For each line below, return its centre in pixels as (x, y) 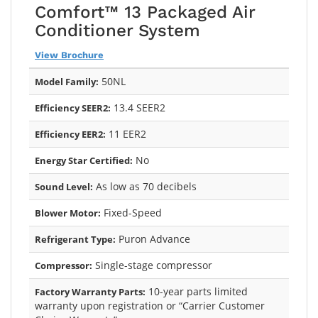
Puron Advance (153, 238)
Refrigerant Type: (75, 239)
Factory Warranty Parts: (90, 291)
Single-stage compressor (152, 265)
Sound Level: (64, 186)
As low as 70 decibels (145, 186)
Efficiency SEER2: (73, 108)
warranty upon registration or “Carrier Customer (150, 305)
